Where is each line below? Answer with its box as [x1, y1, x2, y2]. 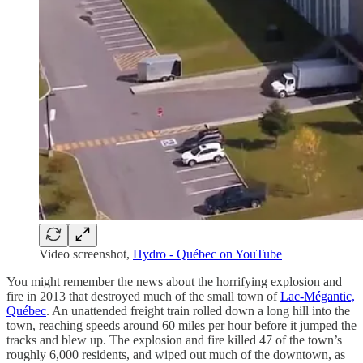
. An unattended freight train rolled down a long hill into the [46, 303, 350, 318]
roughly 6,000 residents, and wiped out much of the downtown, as [6, 347, 345, 361]
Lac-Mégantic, [280, 288, 355, 303]
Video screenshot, [39, 246, 133, 261]
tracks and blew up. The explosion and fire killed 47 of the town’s [6, 332, 342, 347]
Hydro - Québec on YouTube [133, 246, 282, 261]
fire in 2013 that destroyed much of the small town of [6, 288, 280, 303]
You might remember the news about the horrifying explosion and [6, 274, 342, 288]
